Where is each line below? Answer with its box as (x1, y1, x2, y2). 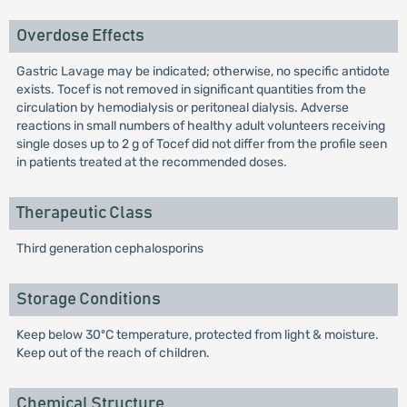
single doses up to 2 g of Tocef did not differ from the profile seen (15, 136, 387, 152)
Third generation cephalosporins (15, 241, 203, 256)
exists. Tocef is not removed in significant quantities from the (15, 82, 366, 97)
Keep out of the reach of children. (15, 345, 210, 361)
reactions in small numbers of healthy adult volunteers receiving (15, 118, 385, 134)
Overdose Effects (15, 27, 144, 45)
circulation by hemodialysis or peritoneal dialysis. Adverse (15, 100, 349, 115)
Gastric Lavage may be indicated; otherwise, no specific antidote (15, 64, 390, 79)
